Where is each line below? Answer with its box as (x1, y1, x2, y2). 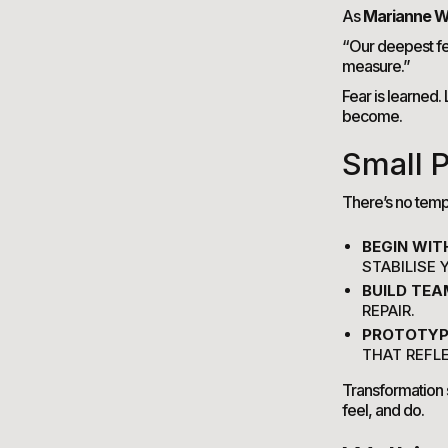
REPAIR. (362, 301, 415, 321)
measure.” (342, 56, 410, 77)
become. (342, 106, 402, 127)
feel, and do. (342, 400, 424, 421)
